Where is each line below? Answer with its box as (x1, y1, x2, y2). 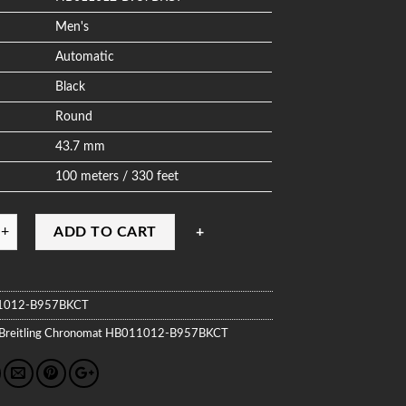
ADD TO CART (53, 224, 157, 239)
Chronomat (44, 327, 103, 339)
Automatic (55, 49, 115, 63)
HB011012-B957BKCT (102, 327, 229, 339)
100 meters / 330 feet (55, 169, 179, 183)
